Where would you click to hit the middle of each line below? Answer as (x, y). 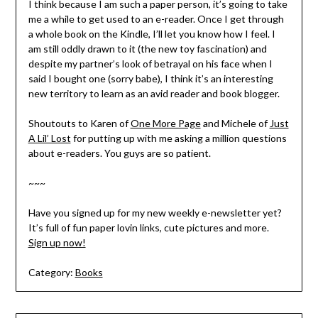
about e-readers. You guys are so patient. (119, 153)
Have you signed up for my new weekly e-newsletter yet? (155, 213)
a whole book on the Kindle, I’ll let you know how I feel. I (152, 34)
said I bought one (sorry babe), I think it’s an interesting (150, 78)
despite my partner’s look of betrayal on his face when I (150, 64)
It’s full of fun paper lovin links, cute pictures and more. (148, 227)
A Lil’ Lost (49, 138)
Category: (50, 272)
